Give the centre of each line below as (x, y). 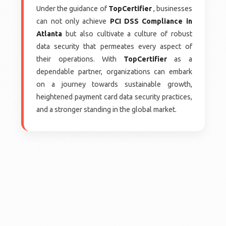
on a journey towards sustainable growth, (114, 84)
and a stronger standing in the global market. (107, 110)
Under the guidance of (72, 9)
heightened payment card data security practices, (114, 97)
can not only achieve (73, 21)
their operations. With (80, 59)
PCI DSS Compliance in (151, 21)
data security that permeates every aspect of (114, 47)
